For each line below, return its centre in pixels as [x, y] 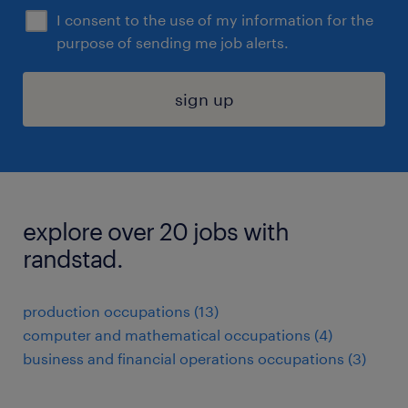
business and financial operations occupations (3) [194, 358]
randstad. [73, 258]
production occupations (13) [121, 311]
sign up [204, 99]
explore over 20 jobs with [156, 231]
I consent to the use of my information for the [215, 20]
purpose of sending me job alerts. [173, 42]
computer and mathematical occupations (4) [178, 335]
